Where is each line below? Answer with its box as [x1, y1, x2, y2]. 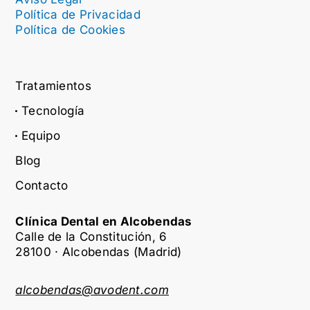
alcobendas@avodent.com [15, 282, 169, 297]
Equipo [21, 129, 60, 143]
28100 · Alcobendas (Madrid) [15, 245, 182, 259]
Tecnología [21, 104, 85, 118]
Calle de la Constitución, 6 [15, 230, 167, 244]
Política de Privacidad [15, 8, 140, 22]
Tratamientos [15, 79, 91, 93]
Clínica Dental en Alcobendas [15, 215, 192, 229]
